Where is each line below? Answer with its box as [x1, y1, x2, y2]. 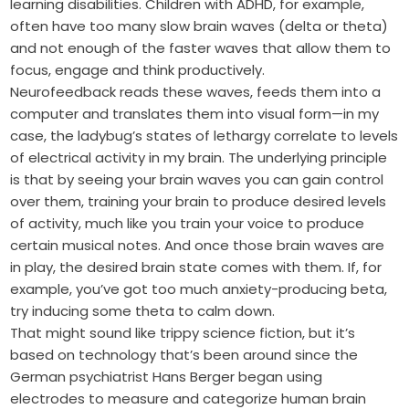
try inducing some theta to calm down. [10, 301, 276, 321]
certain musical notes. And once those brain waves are [10, 236, 385, 256]
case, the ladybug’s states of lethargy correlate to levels [10, 126, 399, 146]
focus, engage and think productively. [10, 60, 266, 80]
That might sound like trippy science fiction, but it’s [10, 323, 356, 343]
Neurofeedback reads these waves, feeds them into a [10, 82, 382, 102]
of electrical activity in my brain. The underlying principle [10, 148, 388, 168]
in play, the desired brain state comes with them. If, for [10, 257, 383, 278]
